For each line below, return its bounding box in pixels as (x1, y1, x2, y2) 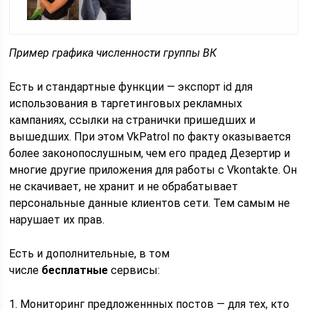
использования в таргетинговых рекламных (9, 96, 243, 110)
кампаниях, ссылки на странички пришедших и (9, 113, 256, 127)
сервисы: (108, 263, 161, 277)
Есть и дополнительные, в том (9, 246, 170, 260)
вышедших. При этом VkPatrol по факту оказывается (9, 129, 291, 143)
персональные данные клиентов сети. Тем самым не (9, 196, 291, 210)
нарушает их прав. (9, 212, 105, 226)
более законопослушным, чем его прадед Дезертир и (9, 146, 291, 160)
